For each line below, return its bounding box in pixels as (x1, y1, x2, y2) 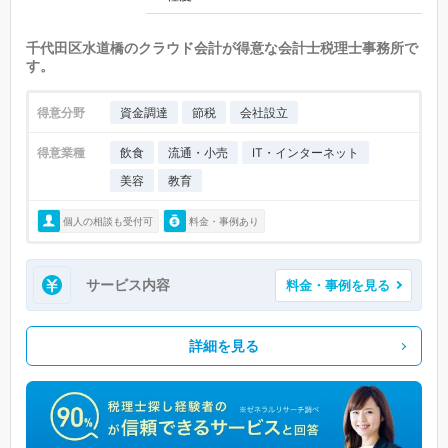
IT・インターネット (252, 145, 359, 161)
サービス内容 (86, 276, 170, 294)
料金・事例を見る (286, 276, 390, 293)
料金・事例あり (189, 214, 259, 227)
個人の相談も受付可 (63, 214, 153, 227)
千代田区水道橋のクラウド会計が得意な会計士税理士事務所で (26, 39, 418, 57)
